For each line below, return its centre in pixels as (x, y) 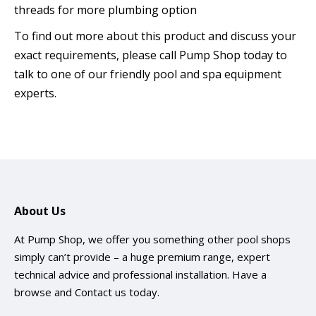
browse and (44, 292)
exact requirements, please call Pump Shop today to (151, 55)
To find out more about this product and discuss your (155, 36)
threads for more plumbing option (105, 10)
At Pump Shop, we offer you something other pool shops (152, 239)
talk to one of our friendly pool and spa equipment (148, 74)
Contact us (101, 292)
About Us (40, 211)
